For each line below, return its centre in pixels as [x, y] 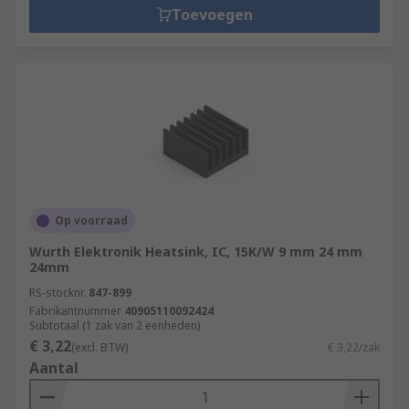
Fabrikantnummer [75, 311]
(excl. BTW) [100, 347]
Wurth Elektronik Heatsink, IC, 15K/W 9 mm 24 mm [196, 252]
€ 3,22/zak [354, 347]
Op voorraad [91, 220]
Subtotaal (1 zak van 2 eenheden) [115, 325]
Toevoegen [212, 15]
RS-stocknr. [58, 293]
